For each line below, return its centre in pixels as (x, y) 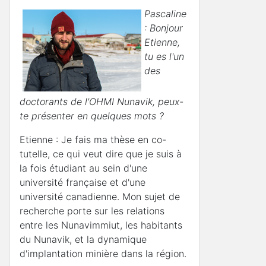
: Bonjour (164, 28)
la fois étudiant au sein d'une (83, 168)
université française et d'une (83, 182)
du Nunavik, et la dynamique (83, 239)
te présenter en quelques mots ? (92, 115)
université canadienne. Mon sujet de (100, 196)
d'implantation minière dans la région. (103, 253)
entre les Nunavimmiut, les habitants (101, 225)
